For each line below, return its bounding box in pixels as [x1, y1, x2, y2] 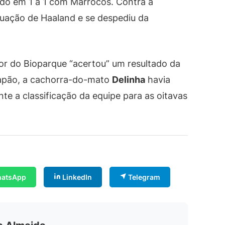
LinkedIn [61, 173, 92, 182]
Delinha [112, 74, 145, 85]
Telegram [127, 173, 160, 182]
